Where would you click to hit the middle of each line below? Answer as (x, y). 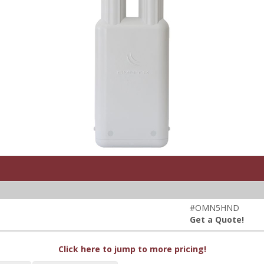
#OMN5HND (214, 208)
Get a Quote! (217, 220)
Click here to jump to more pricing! (132, 249)
